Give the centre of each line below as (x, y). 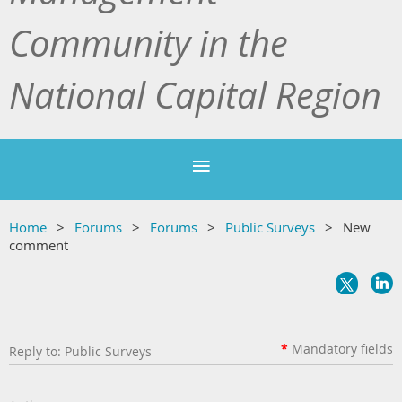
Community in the (149, 44)
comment (39, 245)
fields (375, 349)
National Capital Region (195, 96)
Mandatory (324, 349)
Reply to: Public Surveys (80, 352)
